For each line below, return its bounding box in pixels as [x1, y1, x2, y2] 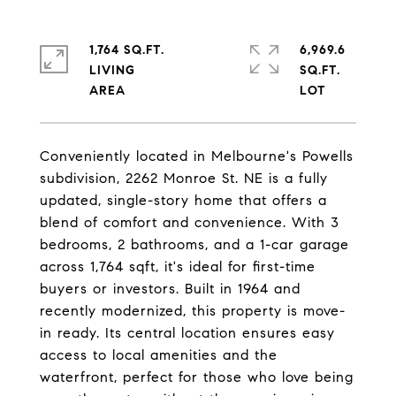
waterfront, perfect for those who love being [40, 369, 354, 385]
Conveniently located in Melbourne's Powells [40, 148, 354, 164]
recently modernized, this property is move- [40, 302, 346, 319]
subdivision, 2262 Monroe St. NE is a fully [40, 170, 328, 187]
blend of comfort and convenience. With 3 [40, 214, 339, 231]
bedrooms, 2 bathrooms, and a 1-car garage [40, 236, 349, 253]
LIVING [89, 63, 135, 78]
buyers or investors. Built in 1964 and [40, 280, 301, 297]
